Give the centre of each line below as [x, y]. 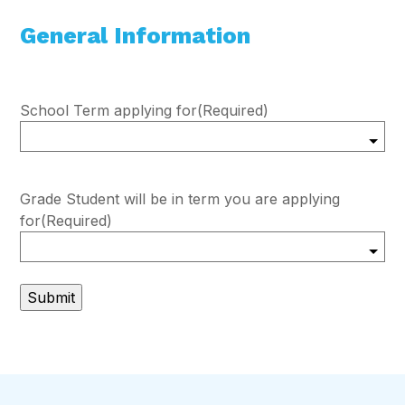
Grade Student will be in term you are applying [180, 199]
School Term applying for [108, 111]
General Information [135, 36]
